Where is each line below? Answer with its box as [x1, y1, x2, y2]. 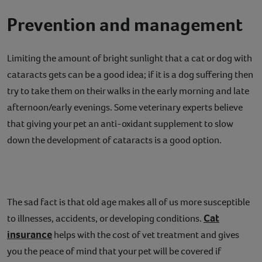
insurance [7, 227, 52, 242]
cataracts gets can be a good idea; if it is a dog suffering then [7, 67, 253, 81]
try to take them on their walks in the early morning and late [7, 84, 249, 98]
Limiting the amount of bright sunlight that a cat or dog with [7, 51, 252, 65]
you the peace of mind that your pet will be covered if [7, 244, 221, 258]
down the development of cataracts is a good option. [7, 133, 222, 147]
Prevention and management [7, 12, 243, 37]
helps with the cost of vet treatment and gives [52, 227, 239, 242]
